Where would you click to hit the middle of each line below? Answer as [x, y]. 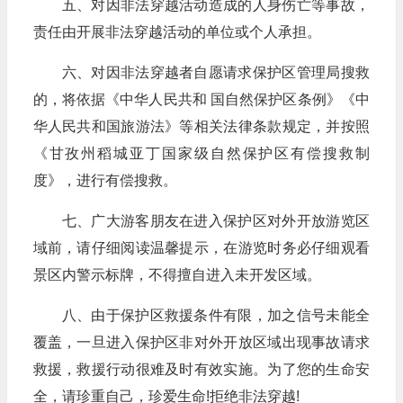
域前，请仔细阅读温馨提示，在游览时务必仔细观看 [201, 248]
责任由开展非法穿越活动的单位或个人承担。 [177, 32]
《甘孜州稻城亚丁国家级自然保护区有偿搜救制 [201, 153]
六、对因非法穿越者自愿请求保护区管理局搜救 [215, 72]
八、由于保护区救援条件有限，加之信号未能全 [215, 315]
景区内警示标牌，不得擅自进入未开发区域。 [177, 275]
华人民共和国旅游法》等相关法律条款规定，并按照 [201, 126]
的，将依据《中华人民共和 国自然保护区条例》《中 [201, 99]
